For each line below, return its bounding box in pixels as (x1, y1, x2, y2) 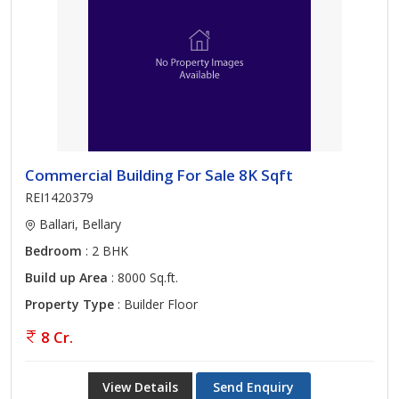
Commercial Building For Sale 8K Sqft (25, 165, 293, 185)
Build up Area (25, 269, 108, 286)
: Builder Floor (114, 296, 198, 313)
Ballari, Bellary (36, 216, 121, 232)
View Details (102, 379, 178, 395)
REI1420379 (25, 189, 94, 206)
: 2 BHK (82, 242, 128, 259)
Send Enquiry (213, 379, 294, 395)
